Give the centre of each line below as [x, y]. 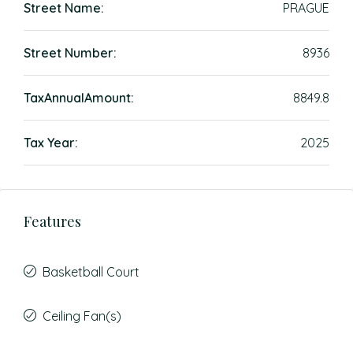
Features [52, 221]
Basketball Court [91, 272]
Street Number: [70, 53]
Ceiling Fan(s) [82, 316]
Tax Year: [51, 143]
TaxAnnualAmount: [79, 98]
